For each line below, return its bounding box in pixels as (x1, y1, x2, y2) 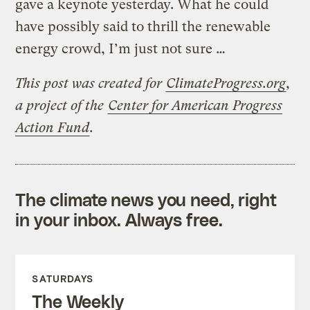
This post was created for (15, 75, 166, 91)
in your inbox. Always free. (15, 208, 223, 230)
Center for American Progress (108, 97, 283, 113)
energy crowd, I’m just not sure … (15, 40, 226, 57)
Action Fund (15, 119, 90, 136)
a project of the (15, 97, 108, 113)
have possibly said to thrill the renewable (15, 18, 271, 35)
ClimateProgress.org (166, 75, 286, 91)
